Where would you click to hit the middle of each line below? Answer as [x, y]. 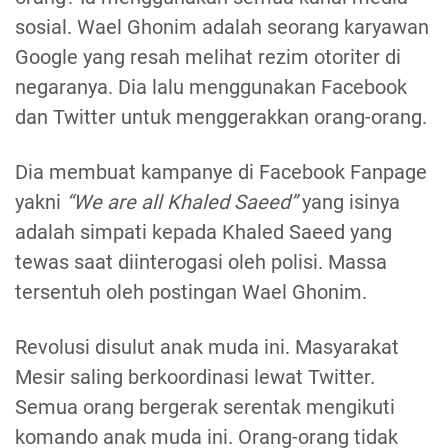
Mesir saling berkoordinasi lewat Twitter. [195, 377]
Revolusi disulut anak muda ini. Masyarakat [207, 347]
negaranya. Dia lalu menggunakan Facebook [211, 87]
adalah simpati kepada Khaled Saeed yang [203, 232]
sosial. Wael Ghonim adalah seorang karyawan [222, 27]
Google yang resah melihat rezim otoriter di [208, 57]
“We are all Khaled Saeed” [181, 202]
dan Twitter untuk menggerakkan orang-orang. [223, 117]
